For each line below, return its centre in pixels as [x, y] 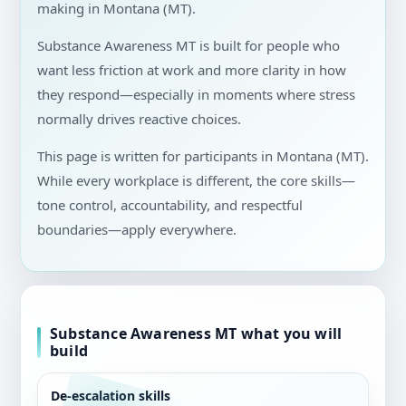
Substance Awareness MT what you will [196, 334]
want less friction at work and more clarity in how [192, 70]
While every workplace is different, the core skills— [196, 181]
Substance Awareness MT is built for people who [188, 46]
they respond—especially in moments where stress [196, 95]
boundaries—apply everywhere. [137, 230]
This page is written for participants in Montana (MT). [203, 156]
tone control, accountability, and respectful [170, 205]
